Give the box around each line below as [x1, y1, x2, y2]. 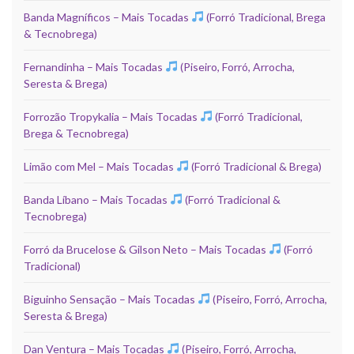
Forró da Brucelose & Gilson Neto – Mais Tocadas [24, 242, 269, 256]
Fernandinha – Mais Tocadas [24, 59, 165, 73]
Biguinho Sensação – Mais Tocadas [24, 292, 198, 306]
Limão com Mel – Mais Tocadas [24, 159, 176, 173]
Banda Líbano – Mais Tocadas [24, 192, 170, 206]
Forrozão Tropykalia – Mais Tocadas [24, 109, 200, 123]
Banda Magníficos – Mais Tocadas [24, 9, 191, 24]
